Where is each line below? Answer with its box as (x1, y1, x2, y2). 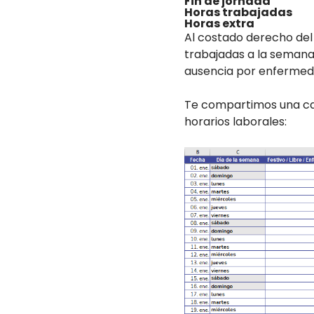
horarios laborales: (184, 114, 287, 130)
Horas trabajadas (184, 4, 292, 20)
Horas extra (184, 15, 254, 32)
